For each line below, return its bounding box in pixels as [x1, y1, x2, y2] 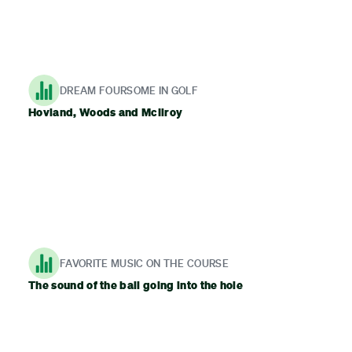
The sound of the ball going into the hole [28, 278, 244, 292]
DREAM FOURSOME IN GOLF [60, 83, 199, 97]
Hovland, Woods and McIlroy [28, 105, 183, 119]
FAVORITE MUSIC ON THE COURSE [60, 256, 229, 269]
